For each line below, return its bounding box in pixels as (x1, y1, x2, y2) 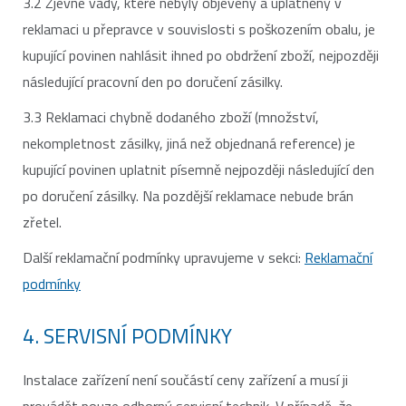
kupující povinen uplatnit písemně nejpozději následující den (23, 159, 374, 180)
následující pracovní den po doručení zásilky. (23, 71, 283, 92)
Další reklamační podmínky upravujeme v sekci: (23, 246, 304, 268)
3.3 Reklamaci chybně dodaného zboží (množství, (23, 106, 319, 128)
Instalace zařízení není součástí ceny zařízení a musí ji (23, 369, 348, 391)
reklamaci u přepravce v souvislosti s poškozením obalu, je (23, 18, 375, 40)
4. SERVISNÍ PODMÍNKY (23, 320, 232, 352)
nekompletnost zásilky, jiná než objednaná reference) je (23, 132, 355, 154)
